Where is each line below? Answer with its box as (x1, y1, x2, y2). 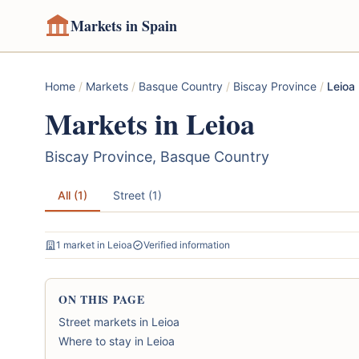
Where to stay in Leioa (58, 334, 175, 348)
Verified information (143, 239, 230, 251)
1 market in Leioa (56, 239, 132, 251)
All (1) (58, 188, 87, 202)
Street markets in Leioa (58, 315, 179, 329)
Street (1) (113, 188, 162, 202)
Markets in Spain (71, 15, 177, 36)
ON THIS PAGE (58, 291, 145, 308)
